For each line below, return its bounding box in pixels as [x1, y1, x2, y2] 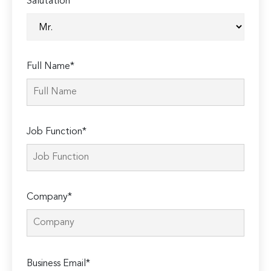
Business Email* [27, 259, 91, 269]
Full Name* [27, 62, 75, 72]
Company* [27, 192, 73, 203]
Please [27, 249, 56, 259]
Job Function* [27, 127, 87, 137]
